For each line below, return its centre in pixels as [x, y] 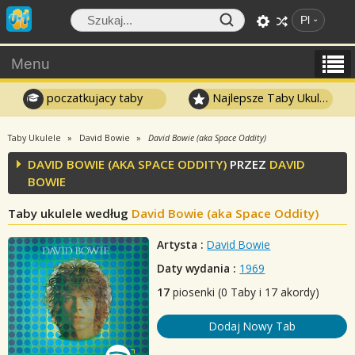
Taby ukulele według [70, 213]
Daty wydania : [197, 268]
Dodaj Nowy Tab [252, 326]
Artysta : [181, 244]
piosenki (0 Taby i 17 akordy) [245, 292]
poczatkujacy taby [93, 97]
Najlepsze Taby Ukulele [265, 97]
